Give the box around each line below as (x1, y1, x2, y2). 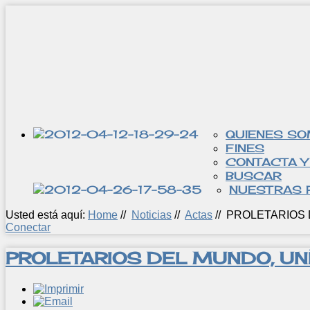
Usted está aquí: (6, 209, 88, 221)
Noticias (131, 209, 172, 221)
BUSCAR (226, 169, 282, 183)
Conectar (6, 221, 51, 233)
